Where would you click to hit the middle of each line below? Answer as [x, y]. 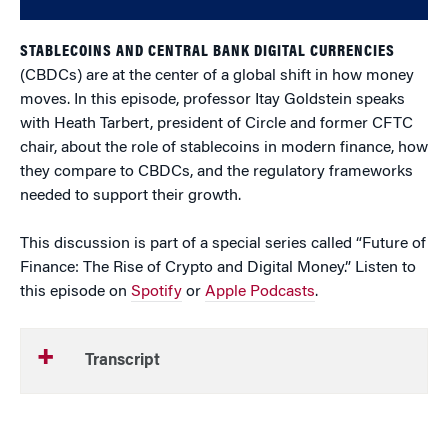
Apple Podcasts [260, 291]
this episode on [75, 291]
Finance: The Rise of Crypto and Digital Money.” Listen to [218, 267]
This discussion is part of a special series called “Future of [223, 243]
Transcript [122, 360]
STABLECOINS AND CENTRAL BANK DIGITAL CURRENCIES [207, 51]
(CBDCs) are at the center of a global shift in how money [217, 75]
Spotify [156, 291]
